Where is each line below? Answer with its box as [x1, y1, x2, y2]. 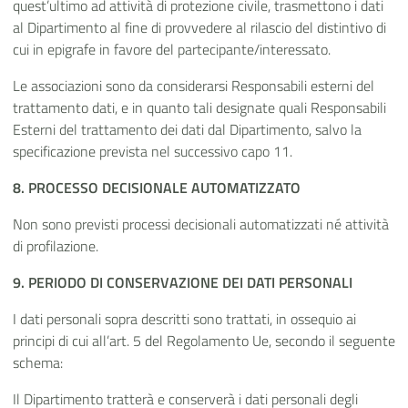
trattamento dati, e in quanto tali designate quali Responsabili [13, 97, 386, 119]
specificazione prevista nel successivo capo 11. [13, 140, 292, 163]
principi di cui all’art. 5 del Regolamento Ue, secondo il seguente [13, 330, 395, 352]
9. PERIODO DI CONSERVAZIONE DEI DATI [13, 271, 279, 294]
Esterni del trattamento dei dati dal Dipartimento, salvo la [13, 118, 362, 141]
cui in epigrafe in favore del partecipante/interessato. [13, 38, 331, 61]
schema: [13, 352, 63, 374]
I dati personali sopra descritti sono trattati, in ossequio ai [13, 308, 356, 331]
